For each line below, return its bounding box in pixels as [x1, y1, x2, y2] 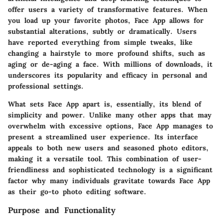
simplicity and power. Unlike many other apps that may [8, 110, 212, 119]
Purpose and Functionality [8, 205, 115, 215]
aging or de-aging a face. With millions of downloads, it [8, 59, 213, 69]
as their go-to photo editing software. [8, 187, 146, 196]
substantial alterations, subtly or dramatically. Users [8, 26, 197, 36]
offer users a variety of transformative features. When [8, 4, 208, 14]
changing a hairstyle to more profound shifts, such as [8, 48, 205, 58]
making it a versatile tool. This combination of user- [8, 154, 202, 163]
